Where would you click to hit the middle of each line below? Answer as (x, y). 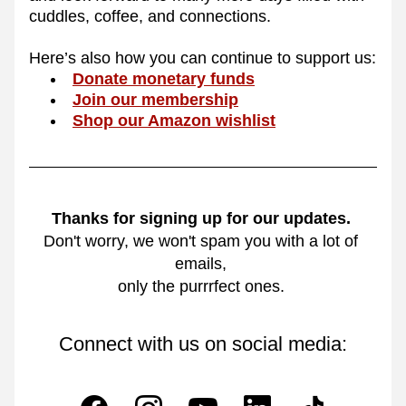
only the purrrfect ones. (203, 286)
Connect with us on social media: (203, 344)
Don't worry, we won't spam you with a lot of (201, 241)
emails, (203, 264)
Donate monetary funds (164, 79)
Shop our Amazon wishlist (174, 121)
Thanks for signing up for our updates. (201, 218)
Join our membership (155, 100)
